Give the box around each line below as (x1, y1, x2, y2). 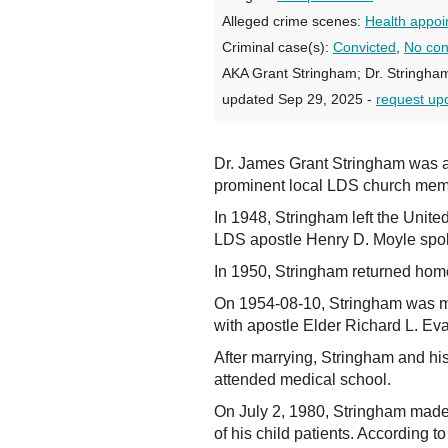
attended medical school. (214, 371, 391, 388)
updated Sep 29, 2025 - (222, 91, 376, 107)
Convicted (333, 39, 396, 55)
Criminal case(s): (222, 39, 333, 55)
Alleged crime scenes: (222, 13, 365, 29)
